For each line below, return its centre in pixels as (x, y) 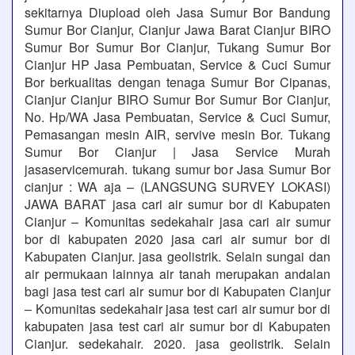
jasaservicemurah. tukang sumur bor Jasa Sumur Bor (177, 169)
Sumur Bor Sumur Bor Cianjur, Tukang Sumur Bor (177, 47)
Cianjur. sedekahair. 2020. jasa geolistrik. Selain (177, 344)
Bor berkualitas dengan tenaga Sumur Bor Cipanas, (177, 82)
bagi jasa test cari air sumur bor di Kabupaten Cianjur (177, 291)
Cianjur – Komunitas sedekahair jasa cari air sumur (177, 221)
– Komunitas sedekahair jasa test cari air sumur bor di (177, 309)
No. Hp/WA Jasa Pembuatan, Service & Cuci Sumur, (177, 117)
